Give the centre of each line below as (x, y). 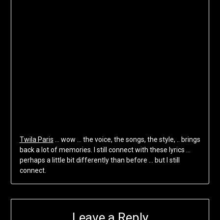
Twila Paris (36, 140)
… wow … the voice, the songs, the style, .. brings (127, 140)
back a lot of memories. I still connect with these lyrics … (105, 150)
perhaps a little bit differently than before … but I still (99, 160)
